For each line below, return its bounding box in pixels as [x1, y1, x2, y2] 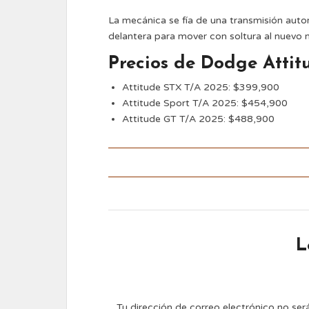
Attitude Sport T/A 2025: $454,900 [122, 97, 288, 109]
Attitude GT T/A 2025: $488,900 [122, 113, 275, 125]
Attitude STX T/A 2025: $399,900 [122, 81, 279, 93]
